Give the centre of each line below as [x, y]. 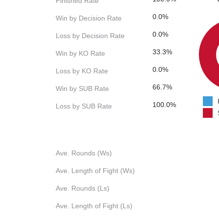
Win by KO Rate [80, 54]
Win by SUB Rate [82, 89]
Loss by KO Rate [82, 71]
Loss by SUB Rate [84, 106]
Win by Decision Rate [89, 18]
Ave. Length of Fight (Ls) [94, 206]
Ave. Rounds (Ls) [83, 188]
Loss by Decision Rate [90, 36]
